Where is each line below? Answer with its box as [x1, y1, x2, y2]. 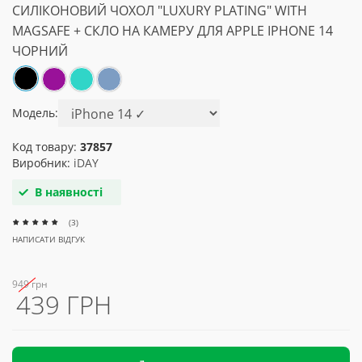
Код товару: [12, 139, 80, 154]
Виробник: [12, 155, 74, 170]
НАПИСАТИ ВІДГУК [12, 234, 85, 245]
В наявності [35, 184, 103, 200]
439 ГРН [16, 288, 112, 322]
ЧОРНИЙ [12, 42, 68, 60]
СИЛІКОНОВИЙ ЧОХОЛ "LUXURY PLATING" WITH [12, 2, 307, 19]
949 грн [12, 277, 48, 291]
